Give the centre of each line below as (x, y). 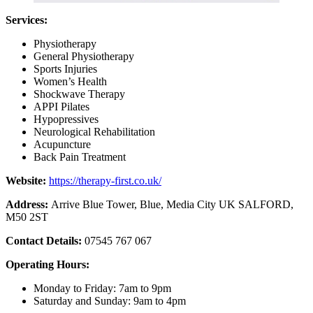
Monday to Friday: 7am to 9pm (102, 289)
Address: (28, 205)
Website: (27, 181)
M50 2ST (27, 217)
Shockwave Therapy (79, 94)
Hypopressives (66, 119)
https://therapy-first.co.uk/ (105, 181)
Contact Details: (45, 241)
